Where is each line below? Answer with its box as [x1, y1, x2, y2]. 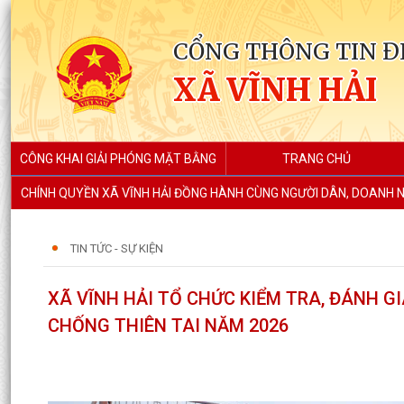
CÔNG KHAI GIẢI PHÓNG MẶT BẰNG [20, 151, 216, 166]
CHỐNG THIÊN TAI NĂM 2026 [48, 315, 289, 336]
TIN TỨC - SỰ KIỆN [70, 242, 163, 255]
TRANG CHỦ [282, 151, 352, 166]
